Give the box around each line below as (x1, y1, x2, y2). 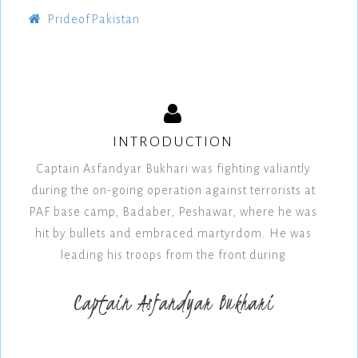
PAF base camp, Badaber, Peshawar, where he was (29, 205, 317, 218)
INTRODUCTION (113, 133, 233, 149)
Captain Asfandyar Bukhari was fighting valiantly (35, 161, 311, 175)
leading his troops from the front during (60, 248, 286, 261)
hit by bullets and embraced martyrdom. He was (34, 226, 312, 240)
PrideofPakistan (47, 12, 140, 26)
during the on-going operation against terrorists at (30, 183, 316, 197)
